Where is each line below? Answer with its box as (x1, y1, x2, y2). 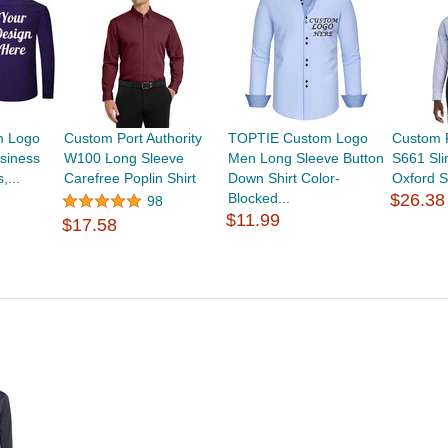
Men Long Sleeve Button (228, 150, 385, 167)
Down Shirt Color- (228, 170, 341, 187)
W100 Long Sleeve (63, 150, 184, 167)
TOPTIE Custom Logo (228, 130, 369, 147)
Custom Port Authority (63, 130, 202, 147)
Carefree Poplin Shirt (63, 170, 196, 187)
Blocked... (228, 190, 291, 207)
